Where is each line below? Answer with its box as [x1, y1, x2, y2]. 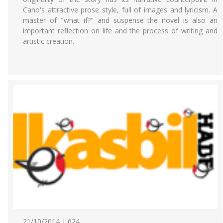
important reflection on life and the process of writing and [23, 26, 218, 35]
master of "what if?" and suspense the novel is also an [23, 15, 218, 25]
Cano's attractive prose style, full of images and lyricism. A [23, 5, 218, 14]
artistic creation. [23, 36, 74, 46]
